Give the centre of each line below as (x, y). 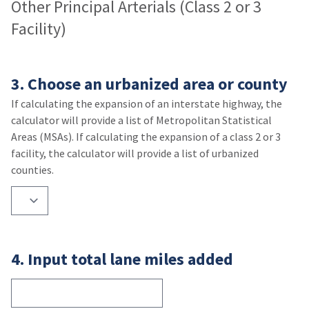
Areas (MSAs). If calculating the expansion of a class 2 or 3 (146, 137)
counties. (32, 170)
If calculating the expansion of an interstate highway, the (147, 103)
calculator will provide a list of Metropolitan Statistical (141, 120)
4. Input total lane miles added (122, 259)
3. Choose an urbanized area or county (149, 84)
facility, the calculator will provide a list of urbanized (135, 153)
